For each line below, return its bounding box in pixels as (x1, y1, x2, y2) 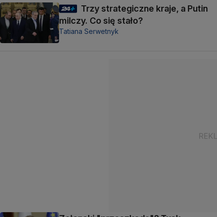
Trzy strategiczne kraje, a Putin (81, 3, 208, 14)
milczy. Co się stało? (59, 15, 143, 26)
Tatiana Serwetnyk (59, 27, 119, 35)
